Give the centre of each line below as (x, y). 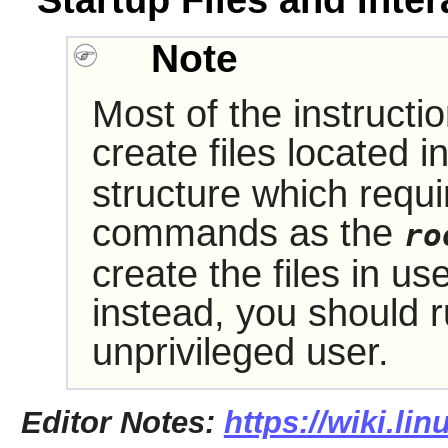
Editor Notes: (122, 421)
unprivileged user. (240, 351)
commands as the (247, 232)
